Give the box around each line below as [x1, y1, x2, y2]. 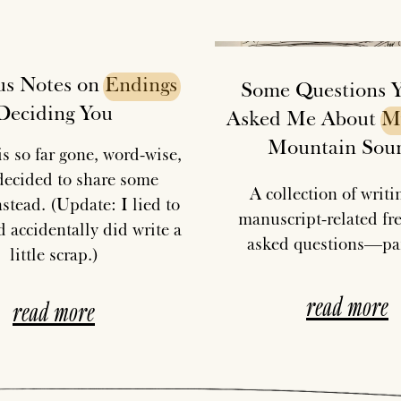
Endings [104, 70, 177, 97]
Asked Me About [226, 104, 381, 131]
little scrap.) [9, 243, 98, 265]
